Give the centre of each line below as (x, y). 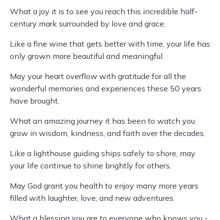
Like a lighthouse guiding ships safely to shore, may (103, 153)
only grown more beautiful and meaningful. (87, 56)
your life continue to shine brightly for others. (91, 165)
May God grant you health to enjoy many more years (104, 186)
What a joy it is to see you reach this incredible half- (104, 11)
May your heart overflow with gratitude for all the (98, 76)
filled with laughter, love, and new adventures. (92, 198)
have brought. (35, 101)
